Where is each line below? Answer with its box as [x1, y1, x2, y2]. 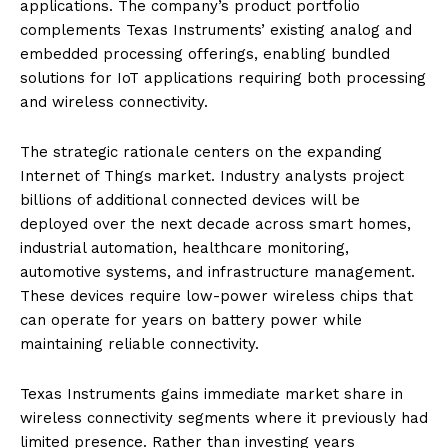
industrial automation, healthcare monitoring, [20, 238, 349, 257]
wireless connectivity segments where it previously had [20, 408, 428, 427]
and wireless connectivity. [20, 92, 208, 111]
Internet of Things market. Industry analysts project [20, 166, 404, 185]
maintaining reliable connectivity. [20, 334, 259, 353]
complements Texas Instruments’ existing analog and [20, 20, 412, 39]
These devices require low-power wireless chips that [20, 286, 413, 305]
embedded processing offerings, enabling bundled [20, 44, 390, 63]
